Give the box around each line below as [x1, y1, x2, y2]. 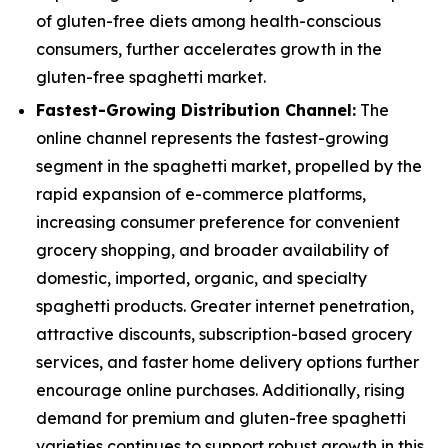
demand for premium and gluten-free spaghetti [36, 408, 406, 429]
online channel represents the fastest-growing [36, 128, 389, 149]
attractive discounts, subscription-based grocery [36, 324, 412, 345]
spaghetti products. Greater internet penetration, [36, 296, 414, 317]
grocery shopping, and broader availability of [36, 240, 389, 261]
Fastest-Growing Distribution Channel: [36, 100, 356, 121]
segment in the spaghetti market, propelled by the [36, 156, 422, 177]
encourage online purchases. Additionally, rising [36, 380, 405, 401]
